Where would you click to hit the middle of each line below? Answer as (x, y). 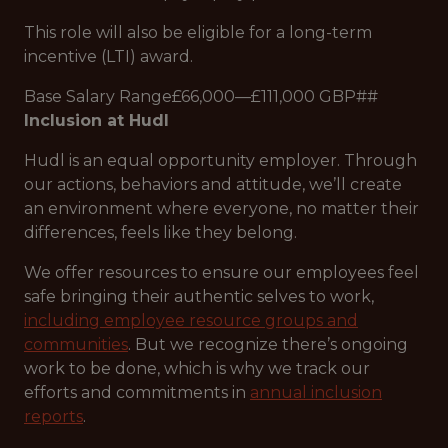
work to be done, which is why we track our (197, 368)
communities (76, 344)
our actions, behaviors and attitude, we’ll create (213, 184)
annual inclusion (316, 392)
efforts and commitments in (137, 392)
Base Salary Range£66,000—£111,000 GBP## (201, 96)
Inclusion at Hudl (96, 120)
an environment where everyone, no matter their (221, 208)
